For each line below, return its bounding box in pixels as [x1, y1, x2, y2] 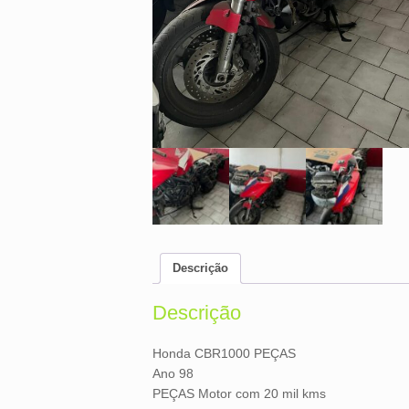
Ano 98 [152, 366, 194, 382]
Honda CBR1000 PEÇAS [152, 346, 296, 362]
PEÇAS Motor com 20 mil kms [152, 386, 326, 402]
